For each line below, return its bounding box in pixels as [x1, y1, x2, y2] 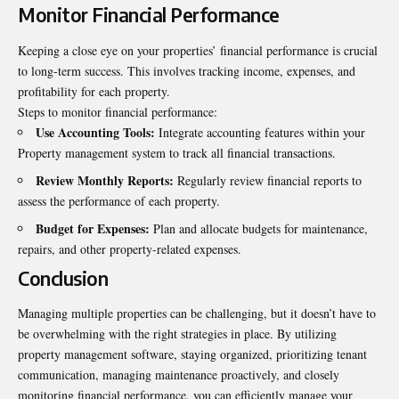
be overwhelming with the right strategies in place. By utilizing [18, 325, 337, 343]
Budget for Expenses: [36, 218, 150, 238]
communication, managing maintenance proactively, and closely [18, 366, 339, 384]
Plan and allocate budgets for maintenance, [150, 219, 368, 237]
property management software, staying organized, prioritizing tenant [18, 346, 367, 363]
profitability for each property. [18, 82, 170, 100]
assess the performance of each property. [18, 191, 220, 209]
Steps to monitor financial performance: [18, 102, 217, 120]
